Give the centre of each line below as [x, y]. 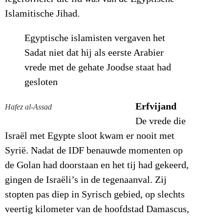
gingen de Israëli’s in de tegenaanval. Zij [86, 180]
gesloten [41, 82]
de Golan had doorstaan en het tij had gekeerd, [97, 165]
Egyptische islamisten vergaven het [95, 38]
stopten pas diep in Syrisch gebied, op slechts [95, 195]
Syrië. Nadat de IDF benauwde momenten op [94, 151]
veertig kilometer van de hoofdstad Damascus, [97, 209]
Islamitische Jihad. [42, 14]
